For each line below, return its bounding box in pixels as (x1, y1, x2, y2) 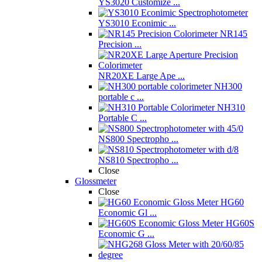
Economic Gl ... (98, 208, 157, 218)
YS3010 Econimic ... (98, 18, 176, 28)
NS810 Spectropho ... (98, 155, 178, 165)
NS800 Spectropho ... (98, 134, 178, 144)
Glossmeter (75, 176, 116, 186)
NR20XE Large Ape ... (98, 71, 185, 81)
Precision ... (98, 39, 142, 49)
